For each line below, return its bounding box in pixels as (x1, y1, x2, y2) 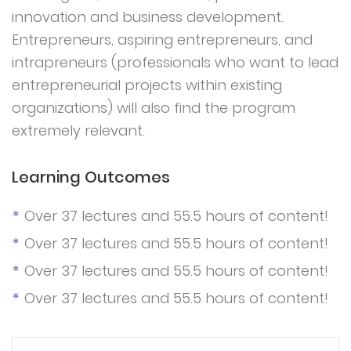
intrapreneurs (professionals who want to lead (12, 52, 338, 72)
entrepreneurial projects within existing (12, 75, 282, 95)
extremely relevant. (12, 121, 145, 140)
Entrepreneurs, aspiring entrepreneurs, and (12, 30, 313, 49)
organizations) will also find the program (12, 98, 295, 118)
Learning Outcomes (12, 166, 170, 188)
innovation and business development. (12, 7, 284, 27)
